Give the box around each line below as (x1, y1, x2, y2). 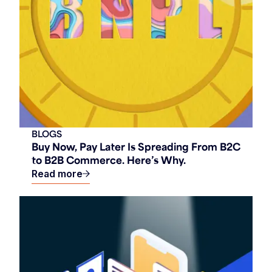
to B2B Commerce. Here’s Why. (32, 153, 186, 167)
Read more (32, 168, 83, 180)
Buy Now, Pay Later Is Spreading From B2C (32, 140, 240, 154)
